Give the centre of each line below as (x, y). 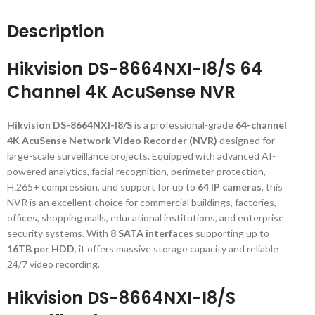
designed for (246, 140)
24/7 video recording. (53, 264)
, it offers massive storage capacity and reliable (176, 249)
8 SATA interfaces (152, 233)
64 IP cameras (230, 187)
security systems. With (59, 233)
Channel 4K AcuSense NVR (121, 92)
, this (272, 187)
